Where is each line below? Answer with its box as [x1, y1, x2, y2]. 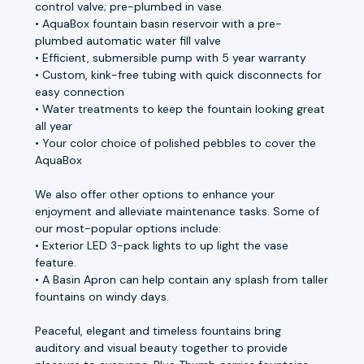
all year [35, 118, 72, 133]
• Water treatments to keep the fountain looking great [35, 101, 325, 116]
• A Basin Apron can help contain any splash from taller [35, 271, 328, 287]
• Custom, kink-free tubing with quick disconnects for [35, 67, 322, 82]
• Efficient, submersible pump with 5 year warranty [35, 50, 306, 65]
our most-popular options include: [35, 220, 221, 236]
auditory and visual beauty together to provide [35, 340, 288, 355]
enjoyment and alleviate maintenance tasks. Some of [35, 203, 319, 219]
